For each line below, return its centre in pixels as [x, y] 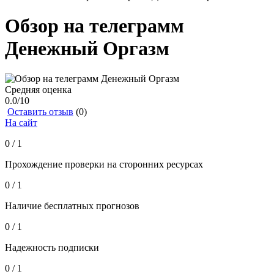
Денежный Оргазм [87, 49]
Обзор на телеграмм [94, 26]
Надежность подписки [52, 247]
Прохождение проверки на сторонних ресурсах [104, 164]
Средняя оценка [38, 89]
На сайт [21, 122]
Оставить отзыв [40, 111]
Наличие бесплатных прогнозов [72, 206]
